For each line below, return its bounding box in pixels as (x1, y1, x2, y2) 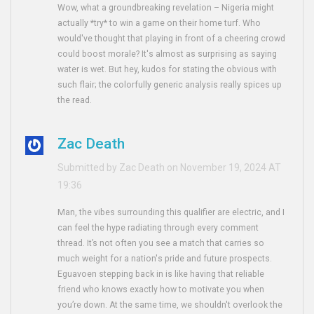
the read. (57, 95, 93, 106)
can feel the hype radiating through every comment (57, 223, 259, 233)
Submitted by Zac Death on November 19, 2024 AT (57, 162, 282, 174)
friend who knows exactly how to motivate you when (57, 285, 265, 295)
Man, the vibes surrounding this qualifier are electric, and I (57, 207, 285, 218)
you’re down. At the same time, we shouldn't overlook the (57, 300, 283, 310)
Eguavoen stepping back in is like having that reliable (57, 269, 265, 280)
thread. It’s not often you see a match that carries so (57, 238, 265, 249)
